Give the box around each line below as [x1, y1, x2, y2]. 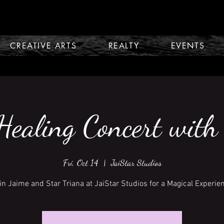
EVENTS [170, 40, 205, 51]
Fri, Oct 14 [62, 157, 98, 168]
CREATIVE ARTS [10, 40, 77, 51]
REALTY [108, 40, 139, 51]
